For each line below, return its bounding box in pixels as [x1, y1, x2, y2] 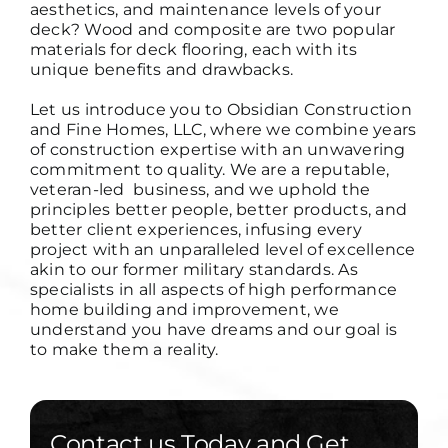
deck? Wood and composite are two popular [29, 20, 396, 40]
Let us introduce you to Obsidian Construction [29, 100, 412, 120]
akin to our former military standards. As [29, 260, 358, 280]
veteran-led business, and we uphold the [29, 180, 371, 200]
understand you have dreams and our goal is [29, 320, 398, 340]
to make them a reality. [29, 340, 219, 360]
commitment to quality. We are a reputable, [29, 160, 390, 180]
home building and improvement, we [29, 300, 339, 320]
